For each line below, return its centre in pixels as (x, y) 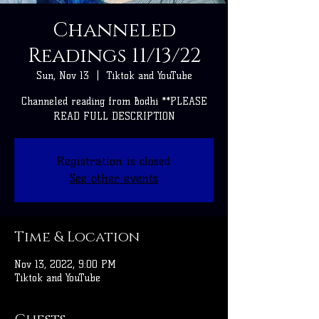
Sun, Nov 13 (62, 76)
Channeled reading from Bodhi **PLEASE (114, 102)
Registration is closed (114, 162)
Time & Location (77, 237)
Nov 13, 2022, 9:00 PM (65, 265)
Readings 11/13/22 (114, 56)
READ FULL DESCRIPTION (114, 117)
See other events (114, 179)
